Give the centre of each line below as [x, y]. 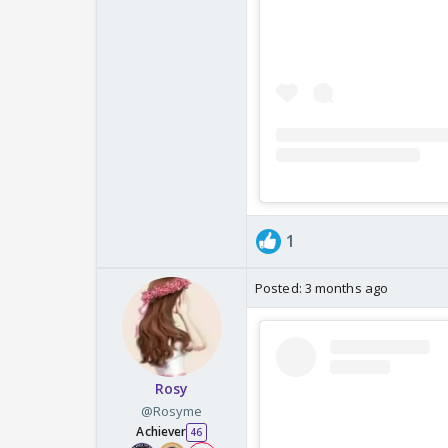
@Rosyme [171, 411]
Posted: [280, 288]
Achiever [161, 432]
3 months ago [346, 288]
